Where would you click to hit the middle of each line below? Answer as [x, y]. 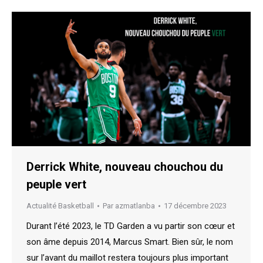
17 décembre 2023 [195, 206]
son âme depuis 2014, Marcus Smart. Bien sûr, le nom [130, 242]
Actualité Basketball [60, 206]
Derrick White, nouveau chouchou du [125, 167]
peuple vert [56, 185]
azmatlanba [135, 206]
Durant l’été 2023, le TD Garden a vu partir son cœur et [131, 226]
